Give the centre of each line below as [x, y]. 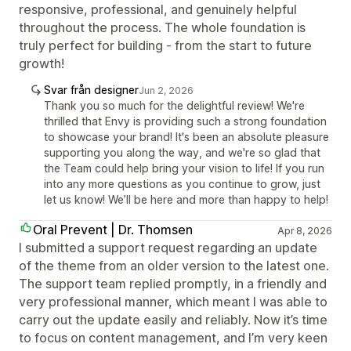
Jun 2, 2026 [166, 90]
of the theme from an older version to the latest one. [174, 265]
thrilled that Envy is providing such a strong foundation [185, 121]
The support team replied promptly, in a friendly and [173, 283]
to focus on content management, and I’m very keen [173, 337]
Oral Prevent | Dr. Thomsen [113, 229]
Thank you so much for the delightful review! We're [174, 105]
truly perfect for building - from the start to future [165, 45]
